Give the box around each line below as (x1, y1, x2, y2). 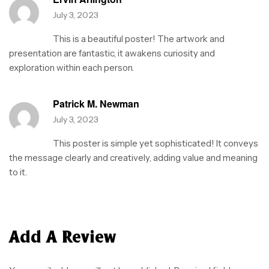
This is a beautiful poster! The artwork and (53, 33, 225, 45)
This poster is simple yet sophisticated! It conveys (53, 138, 258, 150)
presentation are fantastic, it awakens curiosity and (9, 47, 215, 59)
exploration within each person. (9, 62, 134, 74)
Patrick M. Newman (53, 97, 139, 111)
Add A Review (9, 230, 116, 246)
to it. (9, 166, 27, 178)
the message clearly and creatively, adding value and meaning (9, 152, 258, 164)
